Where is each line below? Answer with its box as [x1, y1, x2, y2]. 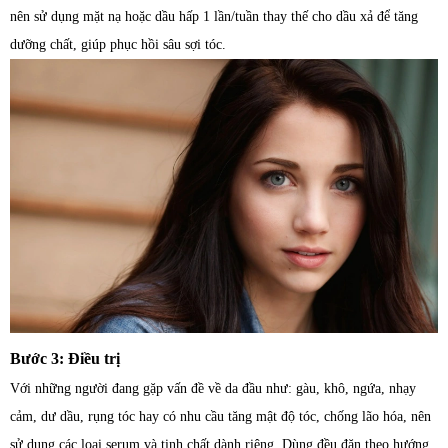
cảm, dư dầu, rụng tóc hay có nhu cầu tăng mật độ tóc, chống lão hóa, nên [10, 408, 431, 424]
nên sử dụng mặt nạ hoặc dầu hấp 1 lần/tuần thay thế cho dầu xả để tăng [10, 8, 418, 24]
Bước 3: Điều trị [10, 349, 120, 367]
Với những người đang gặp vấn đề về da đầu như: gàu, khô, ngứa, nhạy [10, 380, 416, 396]
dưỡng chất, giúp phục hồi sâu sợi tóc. [10, 36, 226, 52]
